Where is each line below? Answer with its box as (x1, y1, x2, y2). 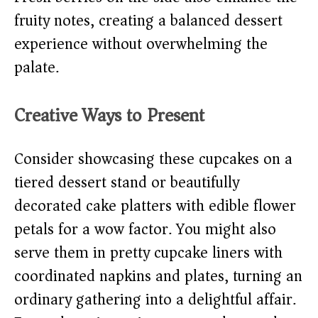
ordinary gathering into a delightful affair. (14, 286, 296, 314)
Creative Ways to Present (14, 99, 204, 132)
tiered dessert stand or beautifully (14, 169, 239, 197)
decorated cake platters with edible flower (14, 192, 296, 220)
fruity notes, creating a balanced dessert (14, 7, 283, 35)
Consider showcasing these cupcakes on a (14, 146, 292, 173)
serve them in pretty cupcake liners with (14, 239, 283, 267)
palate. (14, 54, 59, 82)
